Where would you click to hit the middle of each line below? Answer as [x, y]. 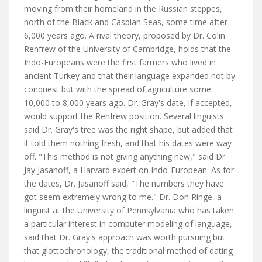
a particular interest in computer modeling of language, [128, 224]
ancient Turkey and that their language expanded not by [130, 76]
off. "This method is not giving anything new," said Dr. [125, 156]
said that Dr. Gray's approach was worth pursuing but [125, 237]
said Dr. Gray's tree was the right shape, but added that [128, 130]
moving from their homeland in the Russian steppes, [123, 8]
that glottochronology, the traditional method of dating [128, 251]
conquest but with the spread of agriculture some [118, 89]
